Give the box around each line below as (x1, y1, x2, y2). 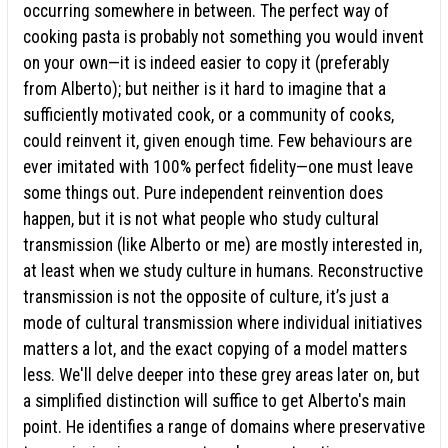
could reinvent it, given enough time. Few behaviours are (23, 130, 412, 151)
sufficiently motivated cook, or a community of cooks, (23, 104, 394, 125)
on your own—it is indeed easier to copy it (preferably (23, 52, 389, 73)
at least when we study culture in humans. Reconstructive (23, 260, 423, 281)
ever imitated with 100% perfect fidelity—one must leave (23, 156, 413, 177)
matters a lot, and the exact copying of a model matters (23, 338, 407, 359)
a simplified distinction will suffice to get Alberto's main (23, 390, 406, 411)
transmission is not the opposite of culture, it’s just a (23, 286, 389, 307)
